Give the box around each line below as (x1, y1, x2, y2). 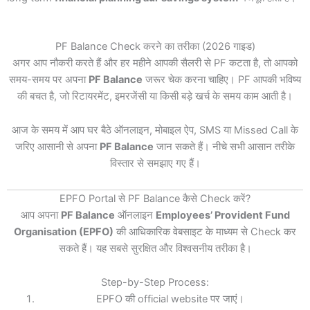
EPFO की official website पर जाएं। (95, 293, 244, 306)
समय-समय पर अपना (9, 73, 89, 86)
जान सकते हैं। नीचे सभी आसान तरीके (154, 140, 295, 154)
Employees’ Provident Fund (155, 208, 290, 221)
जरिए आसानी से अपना (15, 140, 100, 154)
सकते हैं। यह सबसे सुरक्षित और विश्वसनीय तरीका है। (58, 241, 252, 255)
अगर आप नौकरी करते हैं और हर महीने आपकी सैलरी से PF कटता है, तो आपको (12, 56, 298, 69)
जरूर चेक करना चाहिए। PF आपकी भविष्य (143, 73, 301, 86)
